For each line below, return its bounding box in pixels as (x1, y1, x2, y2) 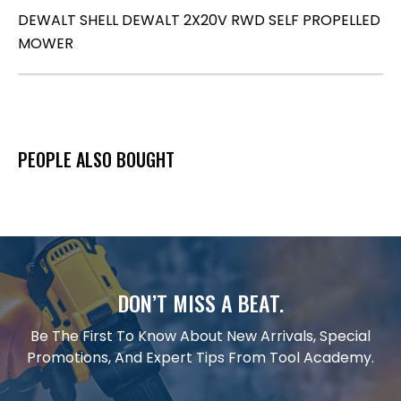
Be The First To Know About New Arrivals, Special (30, 325, 371, 346)
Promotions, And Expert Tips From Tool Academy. (27, 346, 374, 368)
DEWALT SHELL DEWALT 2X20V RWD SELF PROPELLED (18, 9, 380, 30)
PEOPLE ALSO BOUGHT (18, 145, 175, 173)
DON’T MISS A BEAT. (117, 286, 284, 319)
